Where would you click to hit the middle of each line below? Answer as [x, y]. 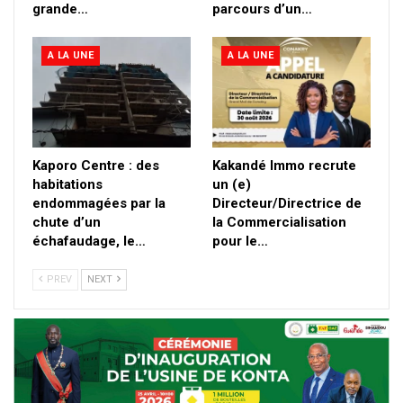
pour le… [240, 241]
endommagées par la [99, 203]
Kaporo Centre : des [96, 165]
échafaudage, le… [89, 241]
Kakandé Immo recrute [284, 165]
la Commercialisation [279, 222]
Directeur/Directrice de [287, 203]
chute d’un [67, 222]
